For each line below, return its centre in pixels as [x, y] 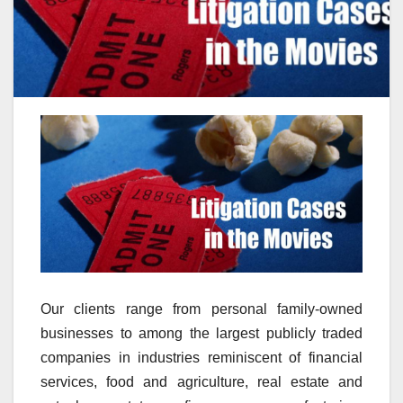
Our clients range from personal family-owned [201, 309]
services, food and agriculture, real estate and [201, 381]
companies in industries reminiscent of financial [201, 357]
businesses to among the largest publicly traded [201, 333]
